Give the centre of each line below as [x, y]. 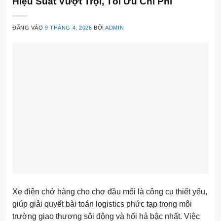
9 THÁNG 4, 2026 [69, 27]
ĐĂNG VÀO [29, 27]
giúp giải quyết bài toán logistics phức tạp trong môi [102, 204]
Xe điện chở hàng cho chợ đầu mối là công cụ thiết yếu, [110, 191]
